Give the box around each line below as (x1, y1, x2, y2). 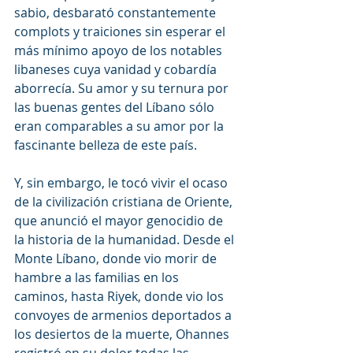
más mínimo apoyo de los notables (14, 41, 225, 59)
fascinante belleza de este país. (14, 136, 197, 154)
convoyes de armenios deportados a (14, 306, 235, 324)
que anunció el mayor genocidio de (14, 211, 226, 229)
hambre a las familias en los (14, 268, 182, 286)
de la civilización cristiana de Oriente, (14, 192, 236, 210)
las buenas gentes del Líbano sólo (14, 98, 217, 116)
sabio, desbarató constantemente (14, 3, 219, 21)
